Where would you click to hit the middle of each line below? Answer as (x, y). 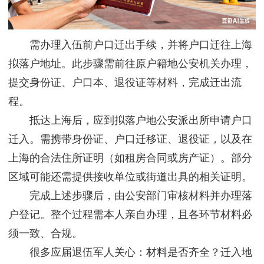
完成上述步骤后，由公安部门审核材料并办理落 (130, 196)
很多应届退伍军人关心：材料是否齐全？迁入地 (130, 253)
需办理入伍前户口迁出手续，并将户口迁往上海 (130, 45)
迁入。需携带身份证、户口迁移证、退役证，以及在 (130, 139)
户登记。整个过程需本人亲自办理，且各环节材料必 (130, 215)
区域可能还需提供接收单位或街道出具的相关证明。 (130, 177)
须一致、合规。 (45, 234)
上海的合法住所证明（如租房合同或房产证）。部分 (130, 158)
